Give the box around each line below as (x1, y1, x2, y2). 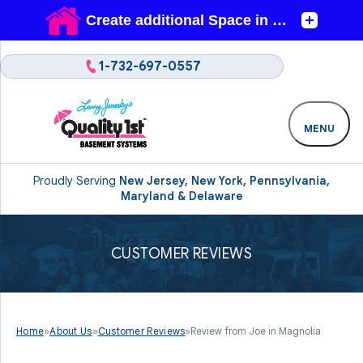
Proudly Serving (33, 173, 119, 188)
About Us (49, 325, 92, 337)
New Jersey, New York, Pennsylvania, (119, 173, 330, 188)
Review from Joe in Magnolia (190, 325, 322, 337)
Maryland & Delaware (120, 189, 243, 203)
